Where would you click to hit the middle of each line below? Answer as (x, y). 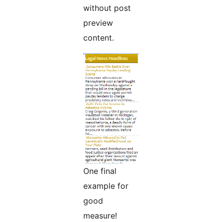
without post (107, 8)
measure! (100, 216)
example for (106, 186)
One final (100, 171)
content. (99, 38)
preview (98, 23)
